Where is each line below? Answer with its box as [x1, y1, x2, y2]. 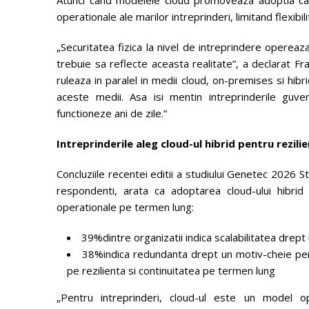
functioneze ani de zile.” [57, 106, 167, 120]
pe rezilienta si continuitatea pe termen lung [67, 263, 275, 277]
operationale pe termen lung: [57, 199, 194, 214]
